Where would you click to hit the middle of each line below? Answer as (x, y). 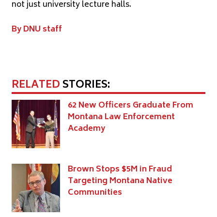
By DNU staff (37, 29)
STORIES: (85, 85)
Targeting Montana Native (120, 181)
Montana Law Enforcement (121, 117)
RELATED (36, 85)
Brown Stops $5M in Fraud (120, 169)
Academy (86, 129)
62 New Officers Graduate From (131, 105)
